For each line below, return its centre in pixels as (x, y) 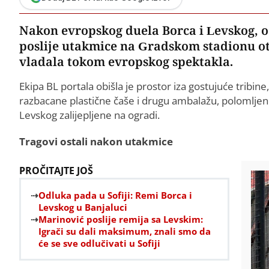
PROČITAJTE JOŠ (56, 170)
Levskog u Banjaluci (83, 207)
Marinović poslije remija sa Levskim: (121, 219)
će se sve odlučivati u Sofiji (99, 243)
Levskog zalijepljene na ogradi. (89, 115)
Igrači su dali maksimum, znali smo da (125, 231)
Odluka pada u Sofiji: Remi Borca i (115, 195)
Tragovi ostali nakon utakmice (96, 141)
